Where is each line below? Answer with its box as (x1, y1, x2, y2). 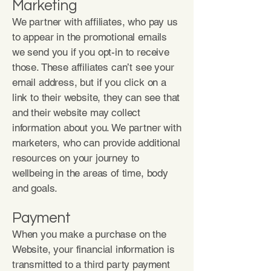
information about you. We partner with (12, 122, 181, 134)
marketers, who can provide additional (12, 137, 180, 149)
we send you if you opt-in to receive (12, 46, 169, 58)
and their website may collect (12, 106, 141, 119)
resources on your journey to (12, 152, 140, 164)
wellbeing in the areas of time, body (12, 167, 168, 179)
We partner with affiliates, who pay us (12, 16, 178, 28)
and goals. (12, 182, 58, 194)
